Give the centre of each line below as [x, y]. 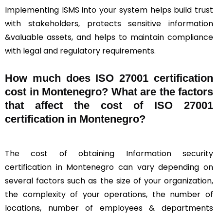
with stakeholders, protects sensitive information [109, 23]
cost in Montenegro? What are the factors [109, 91]
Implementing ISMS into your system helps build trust [109, 10]
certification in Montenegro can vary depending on [109, 167]
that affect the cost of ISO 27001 [109, 105]
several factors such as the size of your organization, [109, 181]
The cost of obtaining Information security [109, 153]
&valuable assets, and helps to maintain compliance [109, 37]
